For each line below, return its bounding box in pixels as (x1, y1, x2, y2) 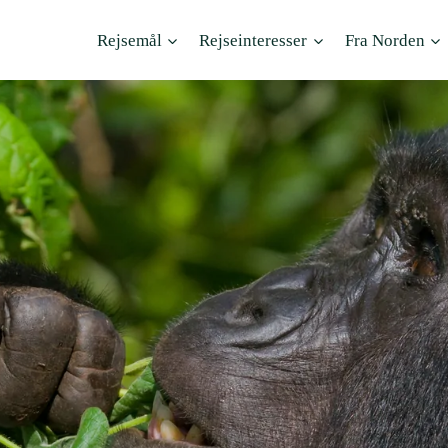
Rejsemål (96, 30, 162, 50)
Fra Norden (344, 30, 425, 50)
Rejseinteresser (199, 30, 308, 50)
